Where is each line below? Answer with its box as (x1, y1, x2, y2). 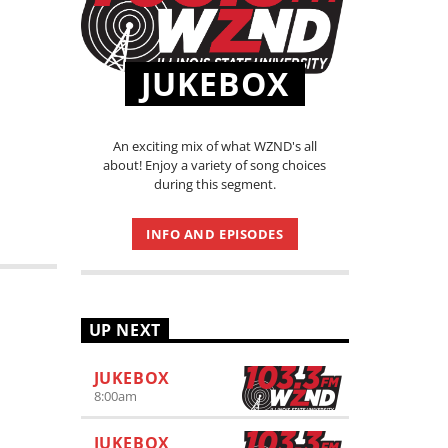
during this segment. (153, 174, 276, 193)
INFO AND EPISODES (146, 224, 284, 243)
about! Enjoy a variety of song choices (103, 155, 327, 174)
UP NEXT (88, 319, 161, 342)
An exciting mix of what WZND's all (112, 136, 317, 155)
